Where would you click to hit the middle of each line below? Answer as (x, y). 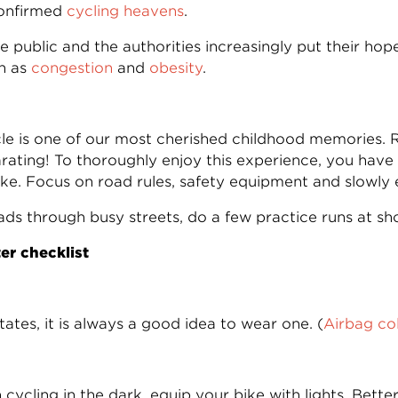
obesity (175, 68)
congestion (72, 68)
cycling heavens (125, 11)
